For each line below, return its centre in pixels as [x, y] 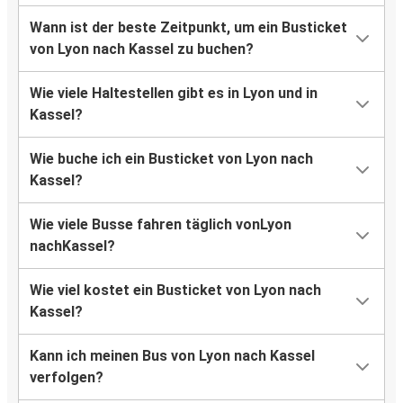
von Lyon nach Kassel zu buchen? [142, 49]
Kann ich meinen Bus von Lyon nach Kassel [172, 356]
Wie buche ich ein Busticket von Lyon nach [171, 159]
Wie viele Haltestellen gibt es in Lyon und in [174, 94]
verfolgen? [67, 378]
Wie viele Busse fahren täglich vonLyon [161, 225]
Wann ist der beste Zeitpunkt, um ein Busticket [188, 28]
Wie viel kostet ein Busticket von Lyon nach [175, 291]
